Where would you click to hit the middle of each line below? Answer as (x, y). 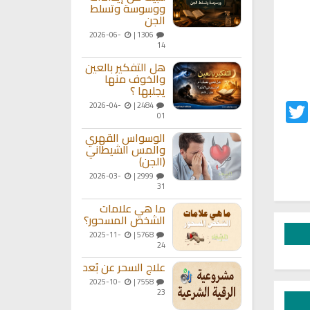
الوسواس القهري (125, 138)
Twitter (293, 106)
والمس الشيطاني (125, 150)
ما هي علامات (132, 209)
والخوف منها (135, 79)
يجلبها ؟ (147, 91)
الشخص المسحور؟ (124, 220)
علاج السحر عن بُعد (124, 267)
